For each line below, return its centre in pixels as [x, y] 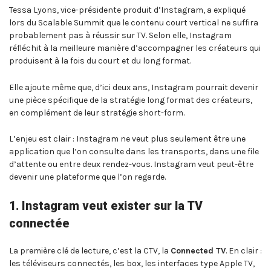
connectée [39, 224]
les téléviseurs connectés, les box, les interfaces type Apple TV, [132, 263]
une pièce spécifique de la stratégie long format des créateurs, [131, 100]
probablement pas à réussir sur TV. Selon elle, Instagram [120, 35]
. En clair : [244, 250]
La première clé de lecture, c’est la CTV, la [90, 250]
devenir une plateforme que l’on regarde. [87, 177]
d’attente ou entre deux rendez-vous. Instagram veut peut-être [131, 165]
